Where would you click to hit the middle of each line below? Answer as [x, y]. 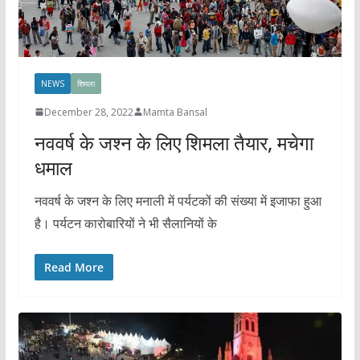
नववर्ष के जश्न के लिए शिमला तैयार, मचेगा [174, 142]
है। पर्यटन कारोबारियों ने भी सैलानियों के [125, 223]
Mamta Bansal [175, 112]
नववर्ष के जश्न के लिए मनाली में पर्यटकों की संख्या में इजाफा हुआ [178, 200]
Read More [74, 267]
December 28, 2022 [88, 112]
